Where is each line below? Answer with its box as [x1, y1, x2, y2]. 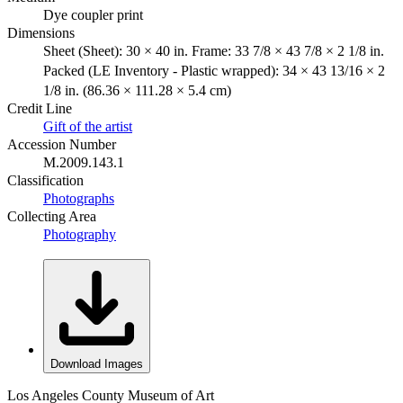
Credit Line [7, 100, 72, 116]
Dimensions [7, 24, 75, 40]
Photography [43, 226, 116, 242]
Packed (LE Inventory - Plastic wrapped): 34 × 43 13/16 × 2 [43, 62, 385, 78]
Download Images [50, 356, 143, 371]
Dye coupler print [43, 6, 143, 22]
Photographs [43, 190, 114, 206]
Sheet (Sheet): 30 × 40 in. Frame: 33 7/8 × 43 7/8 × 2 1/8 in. [43, 42, 384, 58]
